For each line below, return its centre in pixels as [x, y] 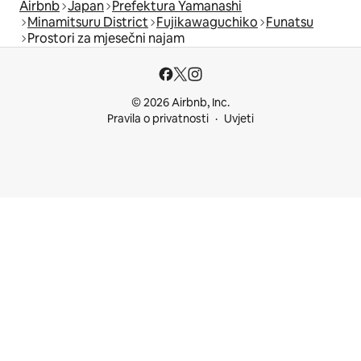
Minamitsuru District [88, 22]
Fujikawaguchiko [207, 22]
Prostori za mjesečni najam [106, 38]
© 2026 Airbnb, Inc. [180, 102]
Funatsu [290, 22]
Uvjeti [239, 118]
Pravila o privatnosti [158, 118]
